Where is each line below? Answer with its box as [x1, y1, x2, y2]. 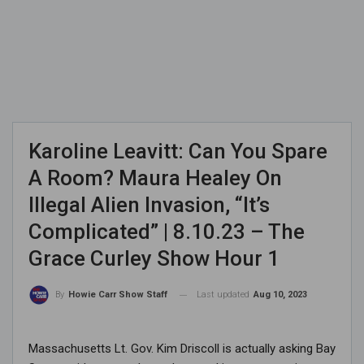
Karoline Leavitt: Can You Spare [28, 139, 327, 164]
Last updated [197, 289, 252, 301]
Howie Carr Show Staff [68, 289, 167, 301]
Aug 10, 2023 [253, 289, 307, 301]
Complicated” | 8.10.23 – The [28, 219, 305, 245]
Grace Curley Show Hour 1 [28, 246, 279, 271]
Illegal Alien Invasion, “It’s [28, 193, 270, 218]
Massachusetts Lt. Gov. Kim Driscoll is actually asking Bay [28, 340, 336, 356]
